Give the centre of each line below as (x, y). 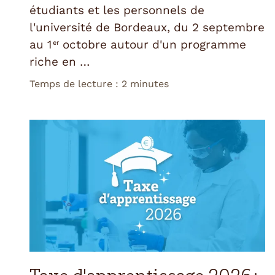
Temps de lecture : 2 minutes (99, 83)
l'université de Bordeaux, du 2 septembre (147, 27)
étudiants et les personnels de (117, 10)
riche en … (60, 61)
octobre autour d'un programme (153, 44)
